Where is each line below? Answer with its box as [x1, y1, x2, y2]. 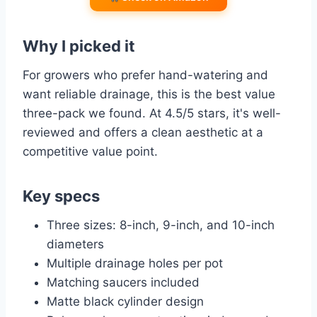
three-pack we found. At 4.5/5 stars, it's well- [23, 106, 281, 121]
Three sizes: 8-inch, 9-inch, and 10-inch [47, 218, 275, 233]
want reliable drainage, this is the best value [23, 87, 275, 102]
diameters [47, 237, 104, 252]
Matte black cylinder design [47, 294, 204, 309]
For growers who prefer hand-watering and [23, 68, 268, 83]
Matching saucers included [47, 275, 200, 290]
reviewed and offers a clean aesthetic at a [23, 125, 263, 140]
